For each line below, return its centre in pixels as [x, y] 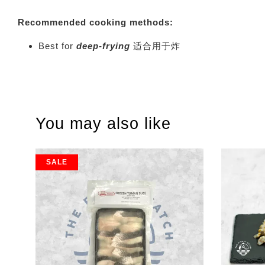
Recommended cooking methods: [96, 22]
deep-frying [105, 46]
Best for [57, 46]
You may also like [103, 124]
